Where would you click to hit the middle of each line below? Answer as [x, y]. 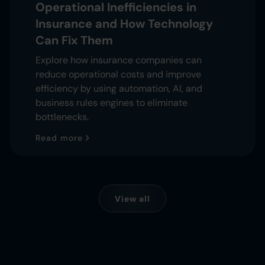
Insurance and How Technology [124, 23]
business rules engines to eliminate [112, 102]
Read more [59, 138]
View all [132, 198]
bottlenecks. [62, 117]
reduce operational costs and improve [118, 74]
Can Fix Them [74, 40]
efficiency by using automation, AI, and [119, 88]
